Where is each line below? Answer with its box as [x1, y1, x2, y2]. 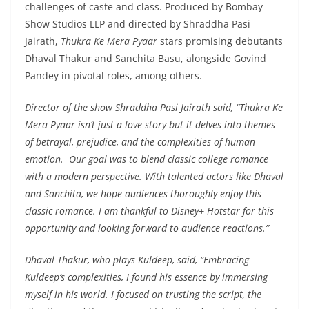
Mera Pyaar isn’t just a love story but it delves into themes [25, 117, 275, 131]
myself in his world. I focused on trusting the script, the [25, 287, 261, 301]
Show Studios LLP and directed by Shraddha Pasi [25, 17, 250, 30]
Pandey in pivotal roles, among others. [25, 68, 202, 82]
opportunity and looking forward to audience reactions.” [25, 221, 269, 235]
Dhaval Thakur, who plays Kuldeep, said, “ [25, 252, 203, 266]
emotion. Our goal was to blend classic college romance [25, 152, 268, 166]
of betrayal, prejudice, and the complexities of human [25, 134, 255, 148]
